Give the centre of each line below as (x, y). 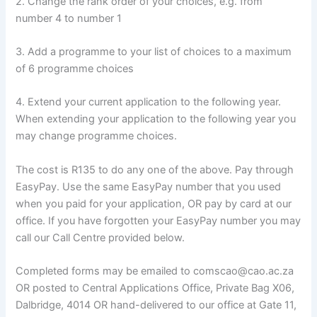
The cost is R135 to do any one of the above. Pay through (155, 169)
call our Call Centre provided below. (100, 237)
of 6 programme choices (75, 68)
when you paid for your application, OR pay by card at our (154, 203)
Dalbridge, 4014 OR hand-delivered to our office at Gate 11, (156, 305)
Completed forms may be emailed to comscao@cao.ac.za (155, 271)
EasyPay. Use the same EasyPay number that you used (149, 186)
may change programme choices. (97, 136)
